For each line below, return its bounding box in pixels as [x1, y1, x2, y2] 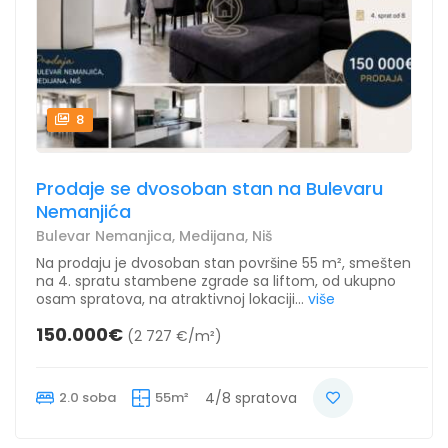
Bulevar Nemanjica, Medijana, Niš [36, 225, 272, 246]
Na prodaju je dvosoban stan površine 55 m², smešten [36, 252, 411, 273]
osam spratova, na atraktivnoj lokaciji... [36, 288, 304, 309]
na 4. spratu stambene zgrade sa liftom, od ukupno [36, 270, 396, 291]
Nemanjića [36, 198, 131, 224]
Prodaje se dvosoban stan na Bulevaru [36, 175, 383, 201]
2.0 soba [59, 387, 116, 407]
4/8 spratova [205, 387, 297, 408]
